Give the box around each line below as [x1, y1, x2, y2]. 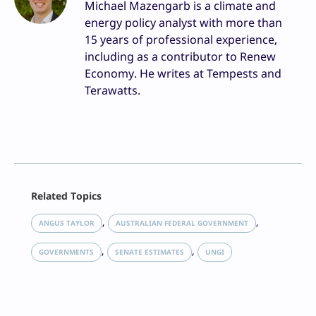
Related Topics [31, 189, 102, 203]
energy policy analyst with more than [85, 15, 282, 31]
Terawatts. [85, 83, 140, 99]
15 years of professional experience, [85, 32, 277, 48]
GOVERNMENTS [39, 247, 94, 257]
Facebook [14, 179, 66, 195]
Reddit [14, 230, 49, 246]
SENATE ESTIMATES [115, 247, 184, 257]
